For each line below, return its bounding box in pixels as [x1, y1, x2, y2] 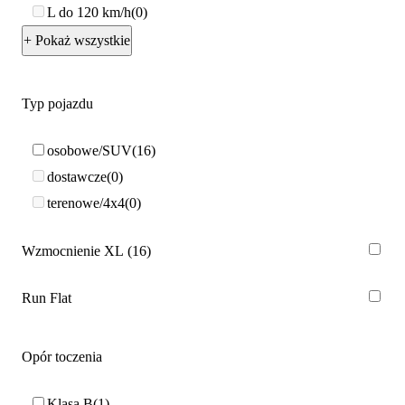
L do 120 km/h [47, 4, 131, 20]
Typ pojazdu [22, 96, 93, 112]
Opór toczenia [22, 349, 102, 365]
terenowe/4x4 [47, 194, 125, 211]
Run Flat [22, 290, 71, 306]
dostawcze [47, 168, 107, 184]
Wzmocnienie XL [22, 243, 124, 259]
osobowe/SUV [47, 142, 132, 158]
